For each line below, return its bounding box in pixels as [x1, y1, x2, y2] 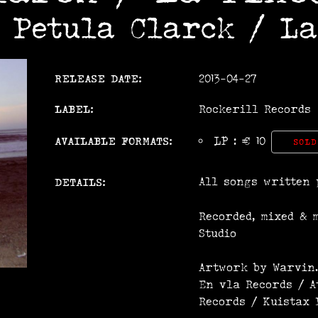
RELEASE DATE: [54, 72, 142, 85]
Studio [198, 226, 236, 241]
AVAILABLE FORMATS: [54, 134, 172, 148]
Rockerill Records [198, 102, 311, 116]
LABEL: [54, 102, 94, 116]
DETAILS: [54, 175, 106, 189]
